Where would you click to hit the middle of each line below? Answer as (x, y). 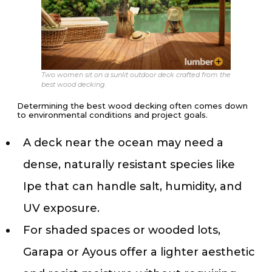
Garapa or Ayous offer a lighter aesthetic (139, 252)
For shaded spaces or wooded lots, (122, 230)
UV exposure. (63, 209)
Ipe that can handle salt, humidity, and (132, 187)
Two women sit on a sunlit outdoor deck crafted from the (136, 75)
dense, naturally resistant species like (129, 165)
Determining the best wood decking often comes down (132, 106)
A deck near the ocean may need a (123, 143)
